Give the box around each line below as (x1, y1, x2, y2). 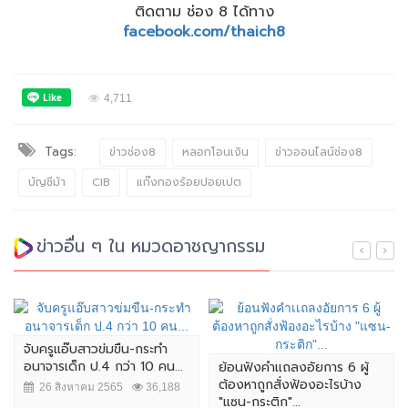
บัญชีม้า (28, 174, 66, 191)
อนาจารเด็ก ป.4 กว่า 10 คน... (24, 357, 183, 377)
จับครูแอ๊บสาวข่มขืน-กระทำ (24, 340, 168, 360)
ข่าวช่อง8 (109, 144, 156, 161)
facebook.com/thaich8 (123, 21, 285, 44)
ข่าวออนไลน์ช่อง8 (275, 144, 362, 161)
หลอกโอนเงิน (182, 144, 249, 161)
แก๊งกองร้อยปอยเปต (137, 174, 241, 191)
